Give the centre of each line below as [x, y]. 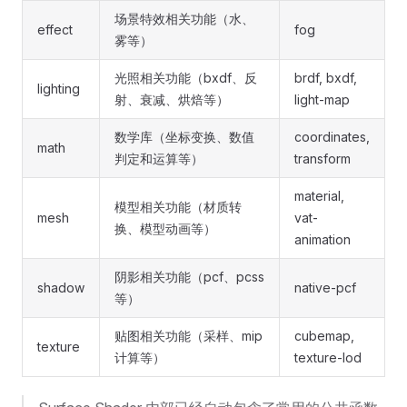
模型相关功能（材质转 [178, 207]
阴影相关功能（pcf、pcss [189, 277]
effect [55, 30]
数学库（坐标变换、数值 [184, 137]
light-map [322, 99]
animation [323, 239]
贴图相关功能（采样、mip [189, 336]
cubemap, [324, 336]
